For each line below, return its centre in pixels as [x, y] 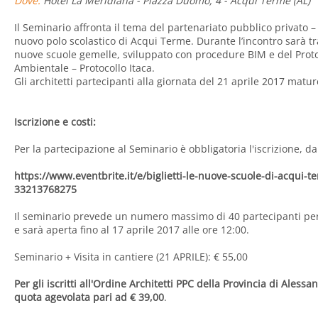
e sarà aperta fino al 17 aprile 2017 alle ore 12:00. [132, 230]
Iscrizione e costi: [55, 122]
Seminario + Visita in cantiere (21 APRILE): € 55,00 [131, 257]
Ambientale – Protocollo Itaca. [84, 68]
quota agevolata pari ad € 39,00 [89, 297]
